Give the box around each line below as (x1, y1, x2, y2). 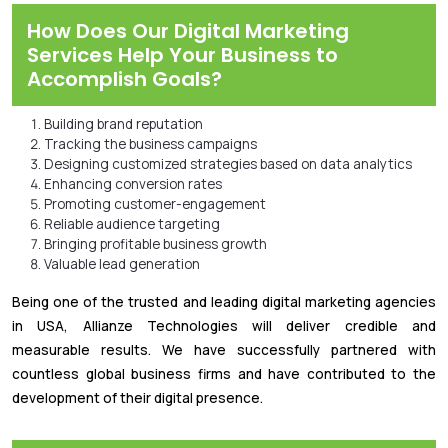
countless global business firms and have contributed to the (12, 364, 436, 383)
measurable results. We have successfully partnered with (12, 340, 436, 359)
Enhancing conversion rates (44, 174, 222, 193)
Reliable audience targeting (44, 214, 220, 233)
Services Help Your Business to (27, 40, 338, 69)
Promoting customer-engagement (44, 194, 266, 213)
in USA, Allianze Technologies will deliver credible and (12, 316, 436, 335)
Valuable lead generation (44, 254, 200, 273)
